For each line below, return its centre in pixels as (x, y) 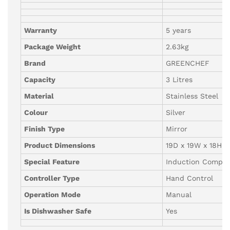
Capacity (40, 79)
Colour (36, 112)
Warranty (41, 30)
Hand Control (190, 178)
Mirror (177, 129)
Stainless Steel (192, 96)
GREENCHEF (188, 63)
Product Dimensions (60, 145)
